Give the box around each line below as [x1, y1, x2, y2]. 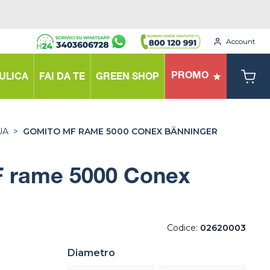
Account [226, 36, 256, 46]
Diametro [67, 247, 115, 259]
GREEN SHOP [96, 72, 159, 83]
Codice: [167, 222, 200, 233]
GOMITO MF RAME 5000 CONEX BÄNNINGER [23, 126, 218, 137]
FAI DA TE [39, 72, 85, 83]
